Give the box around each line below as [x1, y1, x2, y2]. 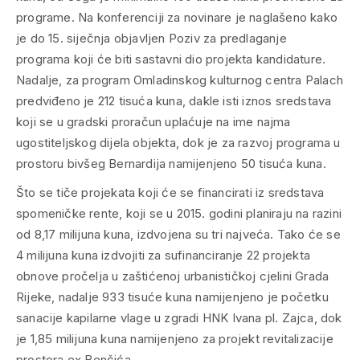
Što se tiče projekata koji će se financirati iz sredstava [16, 185, 325, 201]
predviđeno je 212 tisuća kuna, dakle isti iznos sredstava [16, 93, 332, 109]
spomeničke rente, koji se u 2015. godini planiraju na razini [16, 206, 342, 222]
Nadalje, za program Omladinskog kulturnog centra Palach [16, 72, 344, 88]
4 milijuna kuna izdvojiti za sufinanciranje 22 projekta [16, 247, 311, 264]
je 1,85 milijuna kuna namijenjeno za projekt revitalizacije [16, 331, 333, 347]
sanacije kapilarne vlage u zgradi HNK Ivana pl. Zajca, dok [16, 310, 342, 326]
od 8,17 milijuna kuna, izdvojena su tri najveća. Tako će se [16, 227, 341, 243]
